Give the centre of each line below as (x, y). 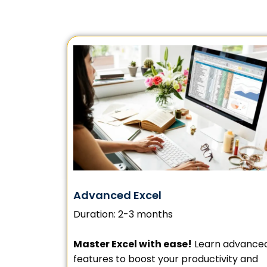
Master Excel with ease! (133, 244)
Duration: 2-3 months (123, 215)
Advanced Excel (117, 195)
